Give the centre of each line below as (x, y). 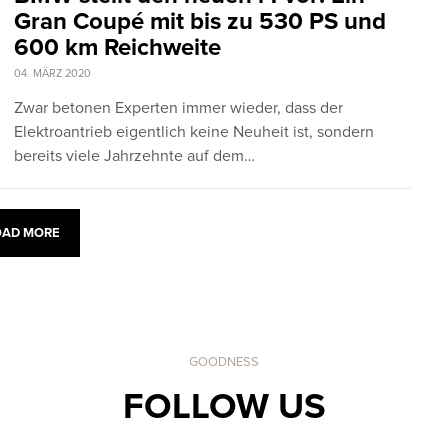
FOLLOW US (224, 406)
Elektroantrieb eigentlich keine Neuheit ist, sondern (194, 131)
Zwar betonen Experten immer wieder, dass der (178, 107)
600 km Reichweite (117, 47)
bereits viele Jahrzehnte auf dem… (134, 155)
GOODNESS (224, 361)
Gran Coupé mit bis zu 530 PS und (200, 21)
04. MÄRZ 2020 (52, 73)
